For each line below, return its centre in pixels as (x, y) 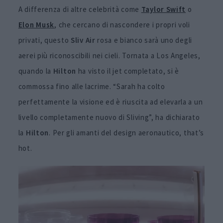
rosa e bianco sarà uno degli (144, 40)
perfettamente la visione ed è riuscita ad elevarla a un (111, 102)
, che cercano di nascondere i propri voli (122, 25)
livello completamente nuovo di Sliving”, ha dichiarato (109, 117)
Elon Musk (36, 25)
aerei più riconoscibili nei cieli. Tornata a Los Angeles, (109, 56)
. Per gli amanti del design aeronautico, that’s (127, 133)
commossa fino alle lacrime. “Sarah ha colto (92, 87)
